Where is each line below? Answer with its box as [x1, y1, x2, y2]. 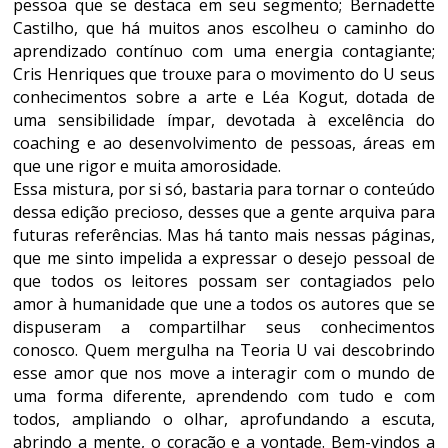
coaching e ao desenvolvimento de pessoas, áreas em [13, 132, 435, 154]
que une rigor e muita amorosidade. [13, 155, 282, 177]
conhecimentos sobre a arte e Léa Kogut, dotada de [13, 86, 435, 108]
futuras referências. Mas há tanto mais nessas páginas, [13, 224, 435, 246]
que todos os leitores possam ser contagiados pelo [13, 270, 435, 292]
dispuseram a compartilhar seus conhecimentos [13, 316, 435, 338]
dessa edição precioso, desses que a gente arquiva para [13, 201, 435, 223]
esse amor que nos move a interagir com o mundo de [13, 362, 435, 384]
